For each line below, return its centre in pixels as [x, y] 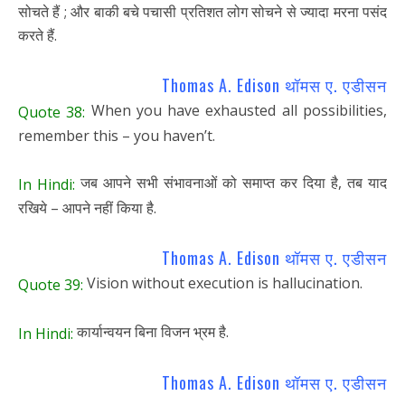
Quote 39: [51, 284]
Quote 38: [55, 112]
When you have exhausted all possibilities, [239, 111]
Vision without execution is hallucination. [223, 283]
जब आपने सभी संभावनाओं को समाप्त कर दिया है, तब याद [231, 182]
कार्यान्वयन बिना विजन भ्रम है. [151, 331]
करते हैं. [38, 35]
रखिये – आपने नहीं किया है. [87, 207]
